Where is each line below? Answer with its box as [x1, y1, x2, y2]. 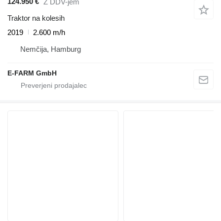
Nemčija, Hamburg [20, 44, 81, 53]
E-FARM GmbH [7, 69, 57, 77]
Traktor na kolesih [7, 13, 65, 22]
